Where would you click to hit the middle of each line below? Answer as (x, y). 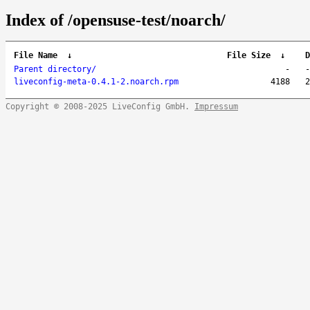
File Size (249, 56)
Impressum (216, 107)
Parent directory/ (55, 70)
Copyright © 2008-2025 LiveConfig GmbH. (100, 107)
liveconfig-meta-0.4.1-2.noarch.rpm (96, 82)
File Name (36, 56)
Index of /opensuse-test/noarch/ (116, 20)
